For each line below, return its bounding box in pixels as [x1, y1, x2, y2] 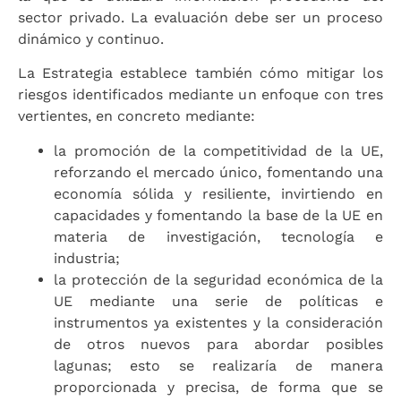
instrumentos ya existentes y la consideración [54, 313, 383, 331]
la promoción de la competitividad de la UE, [54, 141, 383, 159]
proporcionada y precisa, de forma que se [54, 378, 383, 396]
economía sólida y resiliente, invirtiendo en [54, 184, 383, 202]
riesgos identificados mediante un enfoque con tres [18, 86, 383, 104]
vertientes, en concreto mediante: [18, 107, 255, 125]
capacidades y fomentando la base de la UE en [54, 206, 383, 224]
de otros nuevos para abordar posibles [54, 335, 383, 353]
